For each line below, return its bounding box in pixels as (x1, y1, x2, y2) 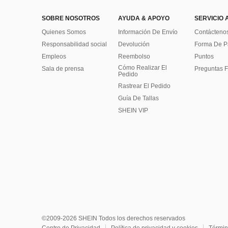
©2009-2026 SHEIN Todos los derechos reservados (42, 215, 185, 222)
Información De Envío (118, 28, 178, 36)
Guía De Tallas (118, 95, 159, 102)
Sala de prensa (42, 65, 84, 72)
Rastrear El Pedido (118, 82, 170, 90)
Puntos (194, 53, 214, 60)
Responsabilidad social (42, 41, 107, 48)
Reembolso (118, 53, 150, 60)
